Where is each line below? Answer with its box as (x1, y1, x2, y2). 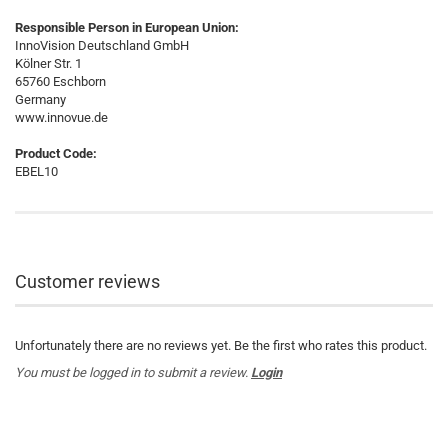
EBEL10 (15, 164, 58, 179)
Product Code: (15, 146, 97, 161)
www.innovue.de (15, 110, 108, 125)
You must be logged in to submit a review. (15, 365, 251, 380)
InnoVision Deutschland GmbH (15, 38, 189, 53)
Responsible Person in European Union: (15, 20, 239, 35)
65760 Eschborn (15, 74, 106, 89)
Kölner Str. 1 (15, 56, 82, 71)
